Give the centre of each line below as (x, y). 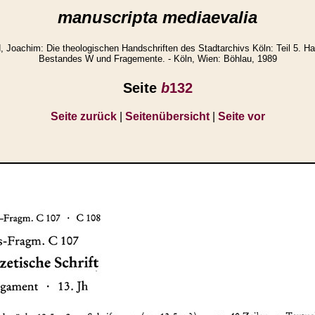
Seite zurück (83, 116)
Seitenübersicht (167, 116)
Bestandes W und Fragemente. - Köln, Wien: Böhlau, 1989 (157, 59)
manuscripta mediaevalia (157, 17)
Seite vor (241, 116)
